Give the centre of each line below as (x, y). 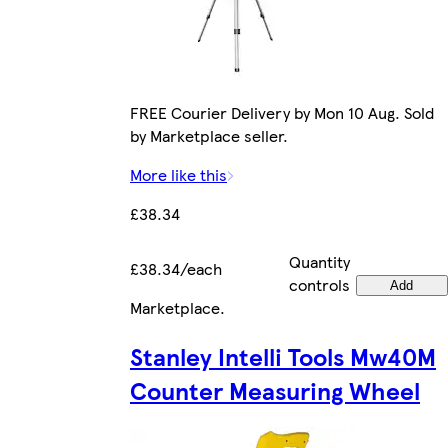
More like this (178, 175)
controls (319, 285)
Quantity (319, 262)
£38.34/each (176, 269)
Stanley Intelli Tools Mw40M (283, 356)
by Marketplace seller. (209, 136)
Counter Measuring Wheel (275, 390)
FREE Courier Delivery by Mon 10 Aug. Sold (282, 113)
